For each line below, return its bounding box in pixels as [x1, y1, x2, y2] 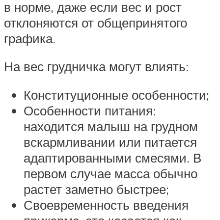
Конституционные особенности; [24, 86, 209, 103]
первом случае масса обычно [24, 165, 197, 181]
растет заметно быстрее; [24, 181, 169, 197]
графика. [4, 30, 55, 46]
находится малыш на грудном [24, 118, 198, 134]
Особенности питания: [24, 102, 156, 118]
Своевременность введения [24, 196, 189, 213]
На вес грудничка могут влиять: [4, 58, 189, 75]
